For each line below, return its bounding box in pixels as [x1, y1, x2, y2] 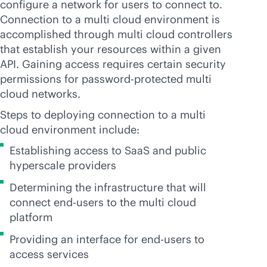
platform [10, 210, 52, 224]
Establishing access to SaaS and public [10, 144, 206, 157]
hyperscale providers [10, 159, 116, 172]
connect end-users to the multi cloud [10, 195, 196, 209]
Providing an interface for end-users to [10, 232, 204, 246]
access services [10, 247, 89, 261]
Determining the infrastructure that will [10, 181, 206, 194]
